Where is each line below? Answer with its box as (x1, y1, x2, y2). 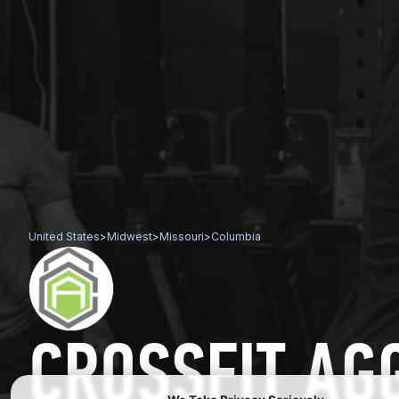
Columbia (211, 230, 261, 243)
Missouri (159, 230, 204, 243)
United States (28, 230, 100, 243)
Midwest (107, 230, 152, 243)
